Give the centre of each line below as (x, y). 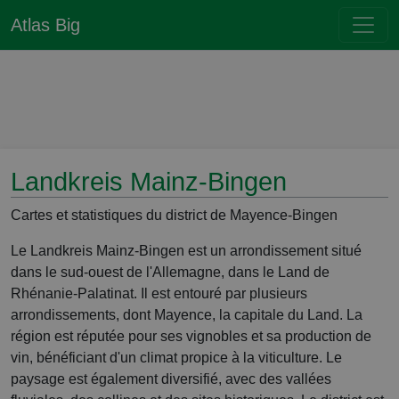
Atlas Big (45, 25)
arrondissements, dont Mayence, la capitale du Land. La (187, 315)
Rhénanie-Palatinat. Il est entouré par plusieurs (159, 293)
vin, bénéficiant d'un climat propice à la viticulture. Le (176, 358)
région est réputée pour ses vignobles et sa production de (191, 336)
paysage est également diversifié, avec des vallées (171, 379)
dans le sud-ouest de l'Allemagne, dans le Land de (170, 272)
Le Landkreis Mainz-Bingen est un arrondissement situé (186, 251)
